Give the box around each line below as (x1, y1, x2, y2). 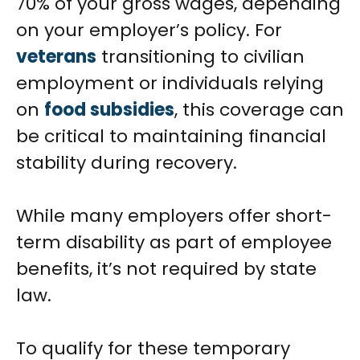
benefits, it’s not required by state (16, 256, 317, 282)
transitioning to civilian (101, 44, 305, 70)
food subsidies (44, 97, 174, 123)
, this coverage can (174, 97, 344, 123)
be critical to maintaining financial (16, 124, 326, 149)
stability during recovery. (16, 150, 237, 176)
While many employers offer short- (16, 203, 332, 229)
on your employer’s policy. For (16, 18, 282, 43)
